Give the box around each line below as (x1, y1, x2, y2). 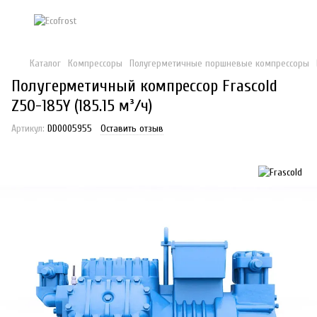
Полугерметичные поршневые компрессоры (129, 57, 309, 69)
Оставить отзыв (100, 122, 163, 134)
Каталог (30, 57, 61, 69)
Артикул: (11, 122, 45, 134)
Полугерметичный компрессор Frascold (11, 76, 277, 96)
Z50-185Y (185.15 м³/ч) (11, 96, 152, 115)
